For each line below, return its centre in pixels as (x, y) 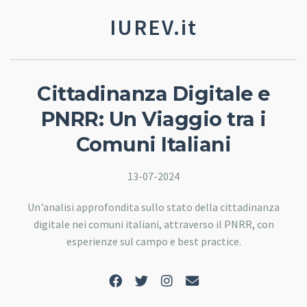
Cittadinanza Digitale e (153, 94)
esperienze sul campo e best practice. (153, 241)
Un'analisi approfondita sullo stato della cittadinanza (153, 207)
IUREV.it (153, 27)
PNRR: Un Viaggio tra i (153, 119)
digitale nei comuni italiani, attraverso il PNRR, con (153, 224)
